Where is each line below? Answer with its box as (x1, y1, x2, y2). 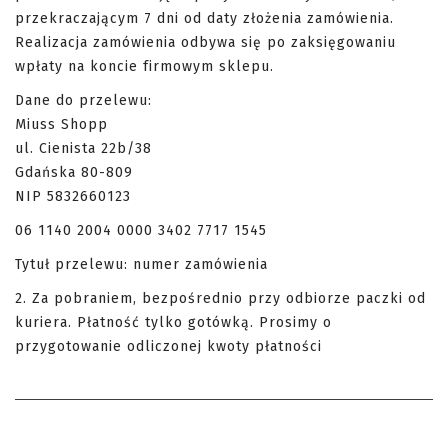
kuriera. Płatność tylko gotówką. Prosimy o (15, 313, 332, 331)
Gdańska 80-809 (15, 163, 133, 181)
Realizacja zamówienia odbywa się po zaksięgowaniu (15, 33, 396, 51)
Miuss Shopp (15, 115, 108, 133)
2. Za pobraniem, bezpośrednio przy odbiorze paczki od (15, 289, 426, 307)
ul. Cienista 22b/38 (15, 139, 152, 157)
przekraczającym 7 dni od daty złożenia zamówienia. (15, 9, 394, 27)
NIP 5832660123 (15, 187, 131, 205)
